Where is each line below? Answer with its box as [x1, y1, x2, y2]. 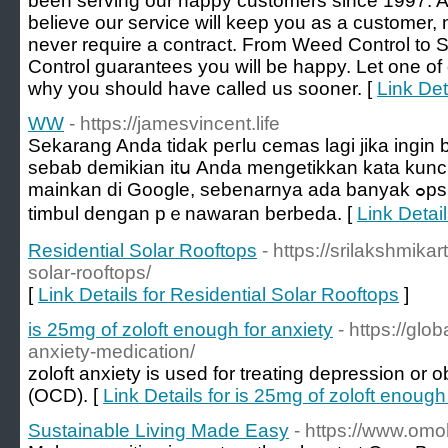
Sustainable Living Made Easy [28, 420, 289, 441]
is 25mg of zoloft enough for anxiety [28, 319, 333, 340]
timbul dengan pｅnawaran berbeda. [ [28, 203, 357, 224]
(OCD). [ [28, 385, 103, 406]
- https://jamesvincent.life [69, 113, 280, 134]
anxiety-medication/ [28, 341, 195, 362]
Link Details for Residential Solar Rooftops [38, 284, 399, 305]
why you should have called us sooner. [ [28, 78, 377, 99]
